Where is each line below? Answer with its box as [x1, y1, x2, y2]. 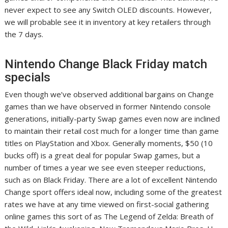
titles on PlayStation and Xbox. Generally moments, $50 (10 [5, 137, 213, 148]
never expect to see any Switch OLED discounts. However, [5, 4, 212, 15]
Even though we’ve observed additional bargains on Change [5, 89, 214, 99]
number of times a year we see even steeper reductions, [5, 162, 206, 173]
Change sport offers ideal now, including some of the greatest [5, 186, 222, 197]
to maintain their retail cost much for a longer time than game [5, 125, 219, 136]
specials [5, 70, 51, 84]
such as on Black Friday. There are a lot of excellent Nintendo [5, 174, 218, 185]
